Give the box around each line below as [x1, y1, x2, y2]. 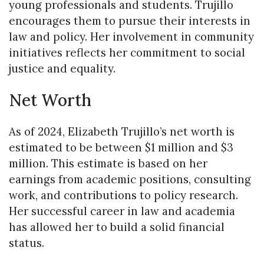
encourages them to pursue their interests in [9, 14, 250, 28]
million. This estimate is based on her [9, 156, 207, 170]
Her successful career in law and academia [9, 203, 235, 218]
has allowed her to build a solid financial [9, 219, 225, 234]
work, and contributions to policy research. [9, 187, 238, 202]
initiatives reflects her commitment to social [9, 45, 245, 60]
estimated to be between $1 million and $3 [9, 140, 233, 154]
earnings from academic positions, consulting [9, 171, 251, 186]
